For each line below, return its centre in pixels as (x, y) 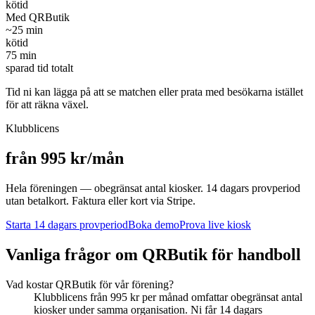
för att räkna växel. (47, 104)
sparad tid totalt (39, 67)
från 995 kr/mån (65, 158)
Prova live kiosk (215, 224)
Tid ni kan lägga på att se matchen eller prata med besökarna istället (154, 91)
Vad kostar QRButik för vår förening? (90, 284)
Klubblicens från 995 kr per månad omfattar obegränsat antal (168, 297)
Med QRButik (38, 17)
